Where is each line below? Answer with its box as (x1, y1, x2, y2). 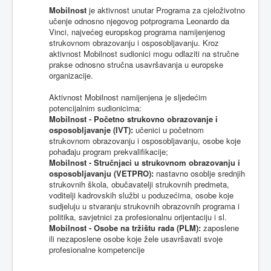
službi (119, 189, 139, 201)
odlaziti (175, 48, 200, 59)
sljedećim (174, 91, 207, 103)
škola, (85, 178, 111, 190)
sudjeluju (49, 200, 80, 212)
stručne (213, 48, 239, 59)
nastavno (156, 168, 188, 179)
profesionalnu (125, 211, 172, 223)
